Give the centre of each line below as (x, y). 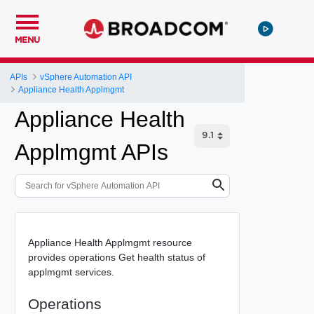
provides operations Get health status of (116, 257)
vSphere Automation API (86, 77)
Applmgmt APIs (91, 152)
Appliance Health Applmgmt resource (110, 242)
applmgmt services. (71, 272)
